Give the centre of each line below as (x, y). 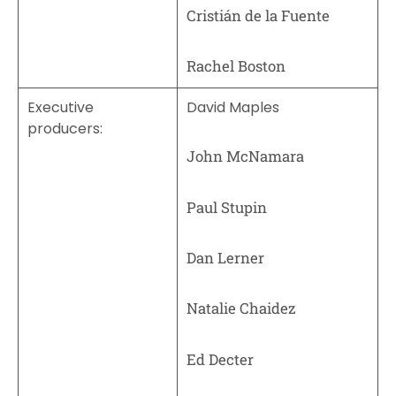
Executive (61, 108)
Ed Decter (220, 359)
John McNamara (245, 156)
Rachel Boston (236, 66)
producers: (65, 129)
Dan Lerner (225, 258)
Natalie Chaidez (241, 308)
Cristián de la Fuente (258, 16)
